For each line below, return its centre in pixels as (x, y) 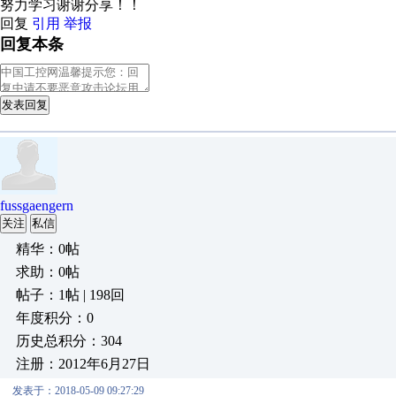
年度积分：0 (55, 318)
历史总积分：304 (69, 341)
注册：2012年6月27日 (83, 364)
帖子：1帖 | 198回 (70, 295)
